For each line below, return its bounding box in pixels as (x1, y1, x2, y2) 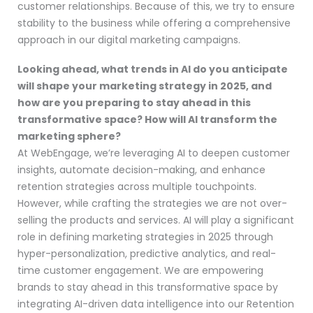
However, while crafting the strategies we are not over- (17, 196, 287, 210)
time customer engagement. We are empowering (17, 263, 263, 277)
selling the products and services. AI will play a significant (17, 212, 294, 227)
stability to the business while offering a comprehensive (17, 15, 291, 30)
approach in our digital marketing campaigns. (17, 32, 240, 47)
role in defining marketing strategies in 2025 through (17, 229, 273, 244)
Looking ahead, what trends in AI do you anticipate (17, 61, 288, 76)
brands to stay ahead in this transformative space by (17, 279, 278, 294)
